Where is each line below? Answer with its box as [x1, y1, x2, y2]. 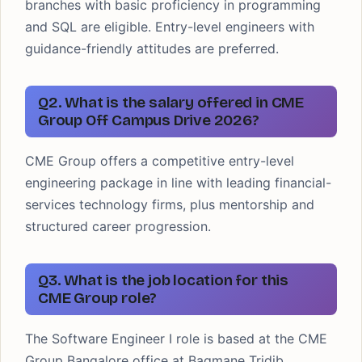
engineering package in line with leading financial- [25, 175, 331, 191]
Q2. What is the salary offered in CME [38, 93, 304, 112]
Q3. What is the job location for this [38, 271, 288, 289]
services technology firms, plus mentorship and [25, 196, 314, 213]
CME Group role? [38, 288, 158, 307]
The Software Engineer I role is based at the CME [25, 330, 327, 347]
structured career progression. [25, 218, 211, 234]
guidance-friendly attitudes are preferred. [25, 40, 279, 57]
